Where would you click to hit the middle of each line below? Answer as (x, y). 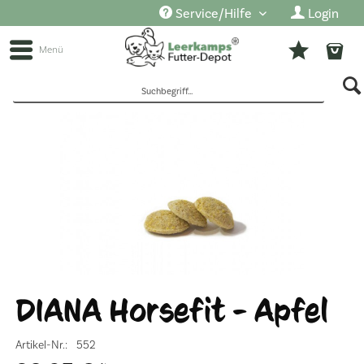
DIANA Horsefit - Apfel (172, 310)
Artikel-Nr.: (42, 345)
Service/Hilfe (214, 13)
